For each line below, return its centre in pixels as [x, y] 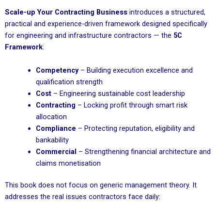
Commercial [56, 151]
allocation [51, 116]
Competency [57, 70]
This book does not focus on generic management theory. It [101, 185]
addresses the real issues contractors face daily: [83, 197]
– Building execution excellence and [135, 70]
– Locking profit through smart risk [131, 105]
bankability [52, 140]
